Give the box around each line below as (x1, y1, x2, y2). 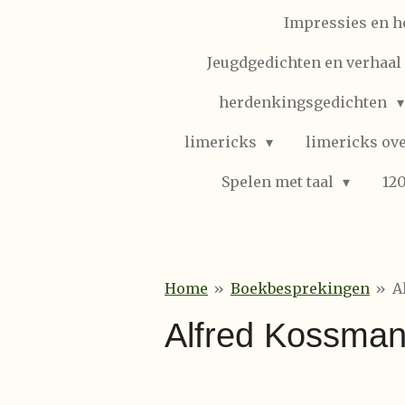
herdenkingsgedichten (219, 93, 391, 111)
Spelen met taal (221, 173, 337, 191)
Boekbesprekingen (230, 279, 370, 297)
